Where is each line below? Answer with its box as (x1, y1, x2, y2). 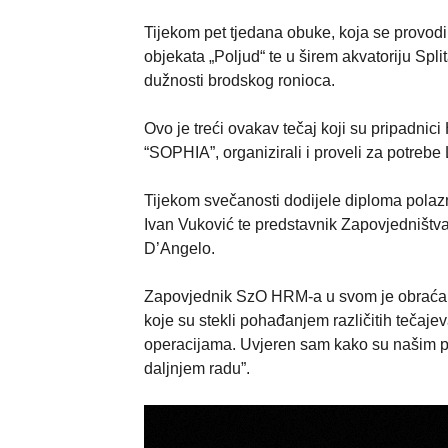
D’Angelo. (144, 239, 215, 257)
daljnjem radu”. (144, 359, 250, 377)
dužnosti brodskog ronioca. (144, 71, 335, 89)
